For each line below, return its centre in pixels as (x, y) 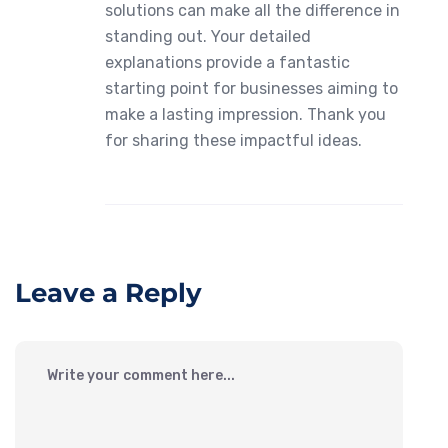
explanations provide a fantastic (227, 63)
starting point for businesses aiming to (251, 89)
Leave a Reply (108, 293)
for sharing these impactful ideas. (233, 141)
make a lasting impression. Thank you (245, 115)
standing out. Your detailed (208, 37)
